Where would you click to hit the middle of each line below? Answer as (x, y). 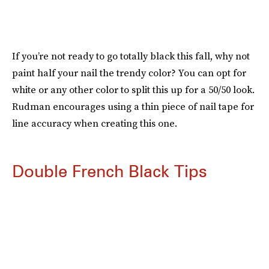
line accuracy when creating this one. (95, 123)
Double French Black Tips (110, 171)
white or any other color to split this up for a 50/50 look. (133, 89)
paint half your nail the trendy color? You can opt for (129, 73)
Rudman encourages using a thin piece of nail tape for (133, 106)
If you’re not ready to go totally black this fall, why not (131, 56)
